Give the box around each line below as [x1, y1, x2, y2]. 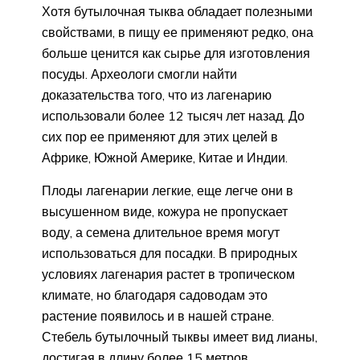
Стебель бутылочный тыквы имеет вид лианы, [42, 329, 317, 346]
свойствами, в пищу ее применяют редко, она [42, 24, 313, 41]
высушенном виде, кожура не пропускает [42, 203, 288, 220]
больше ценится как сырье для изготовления [42, 45, 310, 62]
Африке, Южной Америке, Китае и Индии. [42, 149, 288, 166]
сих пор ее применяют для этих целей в [42, 129, 278, 145]
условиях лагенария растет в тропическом [42, 266, 295, 283]
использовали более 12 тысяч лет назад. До [42, 108, 305, 125]
